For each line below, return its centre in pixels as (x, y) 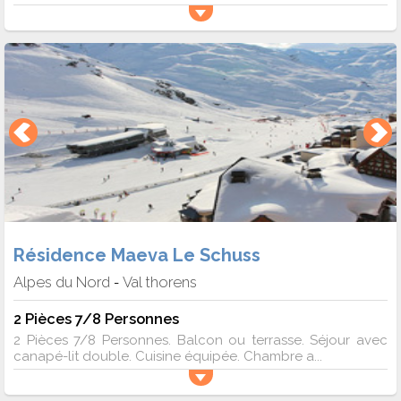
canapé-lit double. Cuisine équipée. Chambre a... (168, 357)
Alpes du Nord (62, 282)
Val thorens (160, 282)
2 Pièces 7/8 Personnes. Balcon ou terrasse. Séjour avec (200, 341)
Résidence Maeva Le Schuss (137, 256)
